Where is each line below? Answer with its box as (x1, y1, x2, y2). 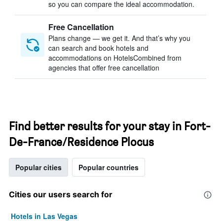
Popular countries (78, 162, 139, 172)
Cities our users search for (9, 189, 112, 199)
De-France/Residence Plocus (9, 135, 154, 149)
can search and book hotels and (48, 43, 148, 53)
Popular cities (15, 162, 62, 172)
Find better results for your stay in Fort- (9, 119, 211, 133)
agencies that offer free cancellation (48, 63, 159, 73)
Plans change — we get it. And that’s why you (48, 33, 190, 43)
